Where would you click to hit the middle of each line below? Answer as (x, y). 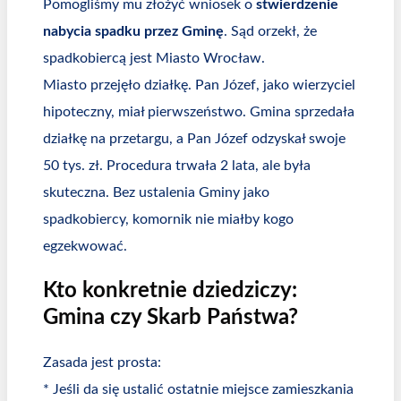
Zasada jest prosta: (102, 362)
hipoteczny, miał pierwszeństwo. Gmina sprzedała (199, 111)
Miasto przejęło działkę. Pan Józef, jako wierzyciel (199, 85)
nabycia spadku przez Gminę (133, 31)
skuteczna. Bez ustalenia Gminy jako (156, 192)
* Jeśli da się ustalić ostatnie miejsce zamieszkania (198, 389)
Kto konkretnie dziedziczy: (170, 290)
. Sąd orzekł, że (270, 31)
